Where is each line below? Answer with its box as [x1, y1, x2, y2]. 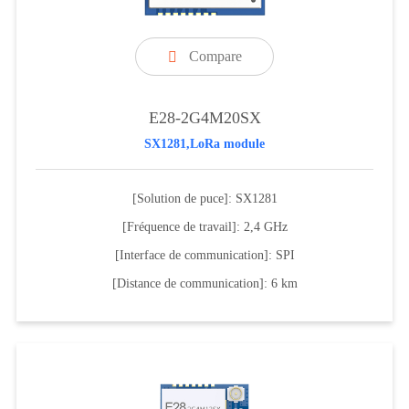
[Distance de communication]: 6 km [111, 276, 298, 290]
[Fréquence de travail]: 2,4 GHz [121, 219, 288, 234]
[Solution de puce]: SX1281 [131, 191, 278, 205]
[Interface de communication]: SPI [114, 247, 295, 262]
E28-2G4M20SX [148, 108, 261, 127]
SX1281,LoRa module [144, 136, 265, 151]
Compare [188, 47, 242, 64]
